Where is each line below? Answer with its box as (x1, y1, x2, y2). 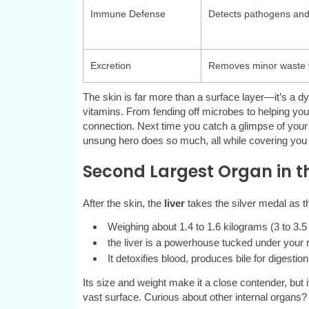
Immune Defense (90, 8, 166, 20)
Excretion (90, 60, 131, 72)
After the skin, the (82, 197, 164, 210)
